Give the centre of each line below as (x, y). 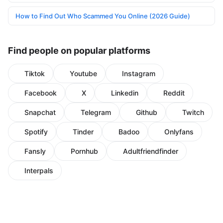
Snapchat (40, 112)
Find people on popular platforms (79, 50)
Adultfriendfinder (151, 151)
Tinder (83, 131)
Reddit (174, 93)
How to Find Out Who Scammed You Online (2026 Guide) (103, 16)
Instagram (139, 73)
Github (147, 112)
